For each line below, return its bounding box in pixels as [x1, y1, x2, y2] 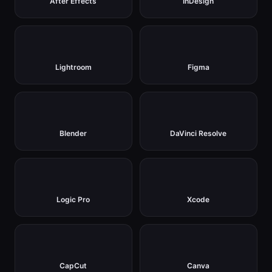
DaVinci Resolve [170, 129, 227, 138]
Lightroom [55, 63, 92, 72]
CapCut [59, 261, 87, 271]
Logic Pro [56, 195, 90, 205]
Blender [59, 129, 87, 138]
